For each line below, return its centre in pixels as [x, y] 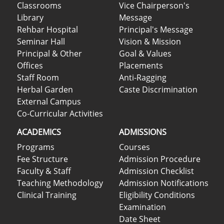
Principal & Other [49, 53]
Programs [36, 147]
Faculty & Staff [44, 171]
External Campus [49, 101]
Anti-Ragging [143, 77]
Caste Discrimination [158, 89]
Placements [141, 65]
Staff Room [38, 77]
